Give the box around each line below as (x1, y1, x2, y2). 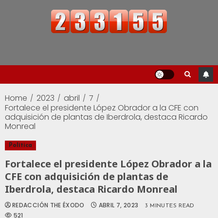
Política (9, 143, 32, 149)
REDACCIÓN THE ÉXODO (12, 201, 85, 210)
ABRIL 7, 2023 (98, 201, 139, 210)
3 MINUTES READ (145, 203, 195, 209)
